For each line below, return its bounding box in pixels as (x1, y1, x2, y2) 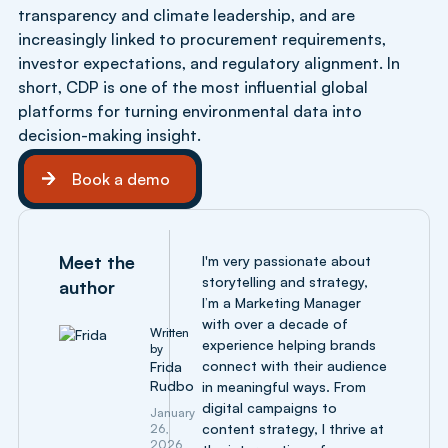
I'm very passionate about (202, 251, 372, 269)
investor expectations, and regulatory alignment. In (18, 52, 400, 73)
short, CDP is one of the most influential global (18, 76, 368, 97)
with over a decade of (202, 314, 349, 332)
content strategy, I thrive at (202, 419, 385, 437)
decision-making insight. (18, 124, 201, 145)
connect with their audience (202, 356, 388, 374)
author (59, 275, 115, 298)
